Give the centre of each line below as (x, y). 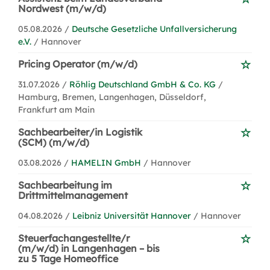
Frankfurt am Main (56, 110)
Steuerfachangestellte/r (74, 238)
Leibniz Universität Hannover (132, 216)
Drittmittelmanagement (73, 195)
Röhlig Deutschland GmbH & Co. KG (143, 84)
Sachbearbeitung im (65, 185)
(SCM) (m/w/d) (54, 142)
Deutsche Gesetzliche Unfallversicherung (154, 29)
